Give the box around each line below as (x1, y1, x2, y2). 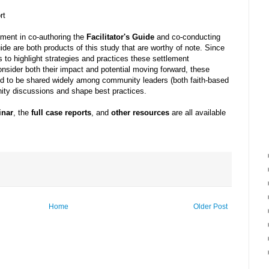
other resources (111, 107, 169, 117)
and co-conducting (154, 32, 220, 41)
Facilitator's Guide (86, 32, 154, 41)
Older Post (193, 202, 228, 211)
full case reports (31, 107, 91, 117)
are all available (169, 107, 226, 117)
